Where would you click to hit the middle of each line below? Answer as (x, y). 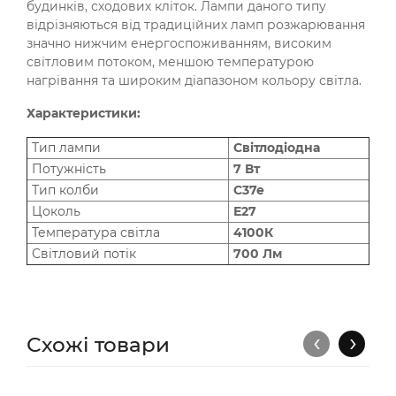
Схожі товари (98, 345)
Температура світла (94, 233)
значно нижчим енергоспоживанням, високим (179, 44)
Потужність (67, 169)
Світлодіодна (277, 148)
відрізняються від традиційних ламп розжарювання (196, 25)
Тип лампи (65, 148)
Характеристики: (84, 114)
